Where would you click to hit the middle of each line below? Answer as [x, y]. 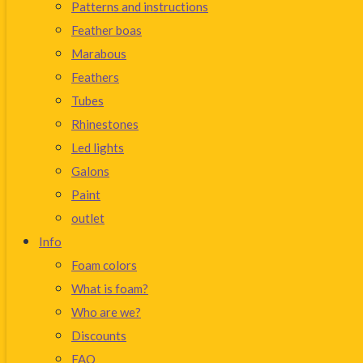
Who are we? [106, 312]
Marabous [99, 53]
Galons [90, 171]
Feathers [95, 77]
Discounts [99, 335]
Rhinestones [105, 124]
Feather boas [107, 30]
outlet [88, 218]
